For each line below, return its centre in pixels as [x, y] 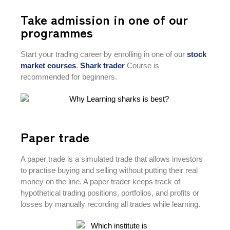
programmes [57, 32]
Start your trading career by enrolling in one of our [103, 54]
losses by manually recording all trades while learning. [111, 204]
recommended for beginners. [69, 77]
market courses [48, 66]
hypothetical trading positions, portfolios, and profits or [110, 193]
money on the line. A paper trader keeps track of [100, 182]
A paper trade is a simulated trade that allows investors [112, 159]
